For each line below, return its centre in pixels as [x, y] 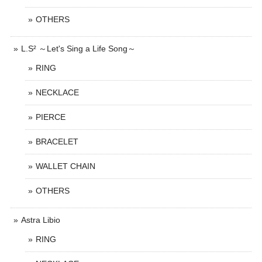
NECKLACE [57, 92]
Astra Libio [41, 220]
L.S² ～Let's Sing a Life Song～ [78, 49]
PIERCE [51, 117]
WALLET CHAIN [65, 166]
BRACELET [57, 142]
